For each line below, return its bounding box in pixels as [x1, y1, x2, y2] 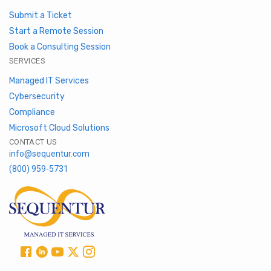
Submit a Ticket [9, 10, 72, 21]
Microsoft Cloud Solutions [9, 123, 109, 134]
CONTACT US [9, 137, 57, 147]
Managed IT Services [9, 76, 89, 87]
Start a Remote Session [9, 26, 103, 37]
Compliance [9, 107, 55, 118]
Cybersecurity [9, 91, 65, 102]
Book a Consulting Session [9, 42, 111, 53]
